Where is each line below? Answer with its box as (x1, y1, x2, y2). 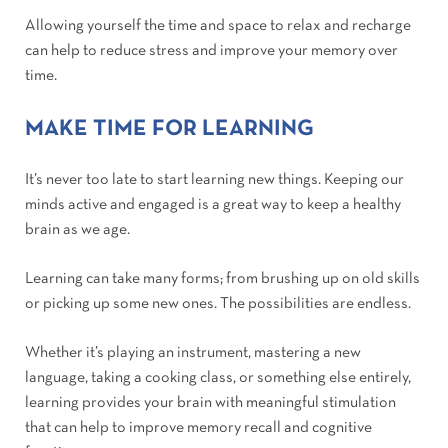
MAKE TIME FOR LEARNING (25, 119, 314, 141)
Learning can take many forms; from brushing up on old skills (25, 272, 420, 287)
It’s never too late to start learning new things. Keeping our (25, 173, 404, 188)
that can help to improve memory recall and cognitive (25, 421, 372, 436)
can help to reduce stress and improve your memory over (25, 44, 398, 59)
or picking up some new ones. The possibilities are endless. (25, 297, 411, 312)
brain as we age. (25, 223, 130, 238)
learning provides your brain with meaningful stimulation (25, 396, 396, 411)
